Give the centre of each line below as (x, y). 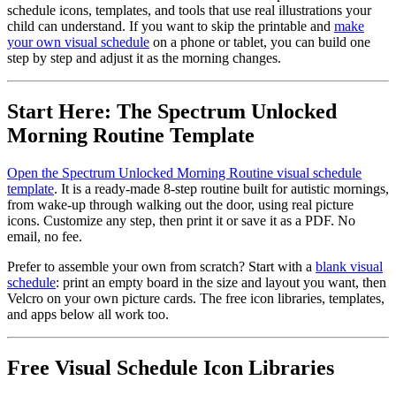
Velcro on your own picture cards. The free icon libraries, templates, (196, 298)
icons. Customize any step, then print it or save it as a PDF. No (181, 220)
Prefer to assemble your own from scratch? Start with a (161, 266)
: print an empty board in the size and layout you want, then (221, 282)
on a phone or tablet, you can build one (260, 42)
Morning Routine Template (131, 135)
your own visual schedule (78, 42)
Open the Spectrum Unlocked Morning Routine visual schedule (184, 172)
